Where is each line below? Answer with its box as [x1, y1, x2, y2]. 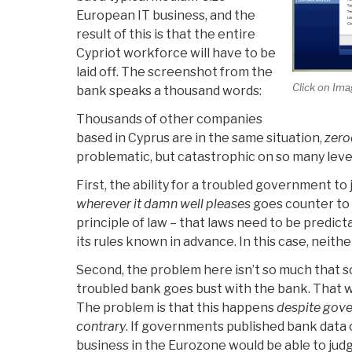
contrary [76, 319, 126, 335]
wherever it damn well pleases [76, 196, 251, 212]
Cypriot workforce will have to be [76, 46, 276, 61]
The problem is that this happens [76, 300, 277, 316]
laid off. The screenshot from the [76, 64, 273, 80]
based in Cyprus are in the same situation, [76, 130, 324, 146]
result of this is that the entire [76, 27, 255, 42]
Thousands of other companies [76, 112, 262, 127]
